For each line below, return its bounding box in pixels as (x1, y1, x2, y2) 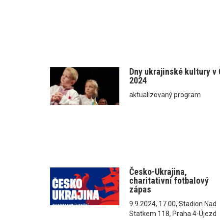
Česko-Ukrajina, (129, 166, 188, 177)
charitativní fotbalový (129, 175, 209, 186)
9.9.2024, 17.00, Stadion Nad (129, 199, 217, 208)
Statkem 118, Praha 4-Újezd (129, 209, 217, 218)
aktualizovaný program (129, 90, 201, 99)
